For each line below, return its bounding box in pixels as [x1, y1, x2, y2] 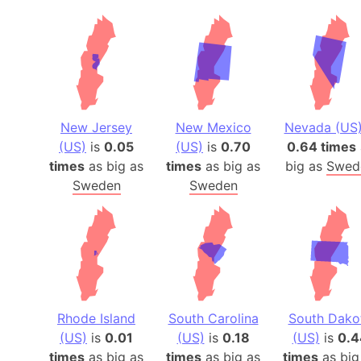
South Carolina [168, 310, 259, 326]
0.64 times [286, 139, 356, 155]
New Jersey [60, 119, 132, 135]
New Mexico [175, 119, 251, 135]
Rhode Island [57, 310, 135, 326]
